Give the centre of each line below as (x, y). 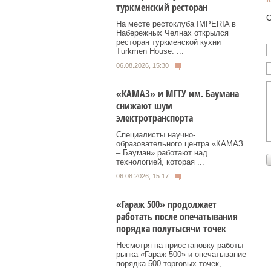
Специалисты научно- (156, 134)
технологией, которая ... (160, 162)
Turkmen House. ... (150, 51)
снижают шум (144, 106)
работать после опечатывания (177, 216)
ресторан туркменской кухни (168, 42)
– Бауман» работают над (162, 152)
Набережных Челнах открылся (172, 33)
